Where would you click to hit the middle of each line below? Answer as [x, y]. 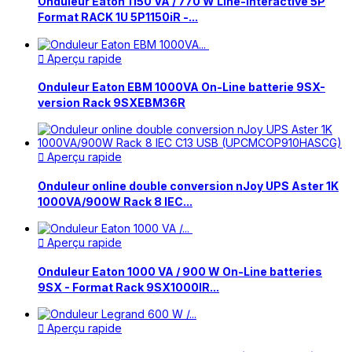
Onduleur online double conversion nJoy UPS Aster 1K [188, 185]
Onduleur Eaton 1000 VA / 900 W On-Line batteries [180, 271]
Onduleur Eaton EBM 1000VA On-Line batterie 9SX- [181, 87]
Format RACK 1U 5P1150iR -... [118, 17]
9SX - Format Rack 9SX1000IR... [128, 287]
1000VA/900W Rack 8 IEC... [115, 201]
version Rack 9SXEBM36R [112, 103]
